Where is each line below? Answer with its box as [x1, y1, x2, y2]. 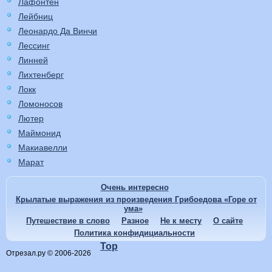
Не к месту [160, 216, 202, 226]
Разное [121, 216, 149, 226]
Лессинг [18, 41, 50, 51]
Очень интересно [100, 183, 169, 192]
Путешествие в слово [26, 216, 110, 226]
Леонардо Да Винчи [18, 26, 97, 36]
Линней [18, 55, 48, 66]
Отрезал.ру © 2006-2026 [6, 249, 91, 258]
